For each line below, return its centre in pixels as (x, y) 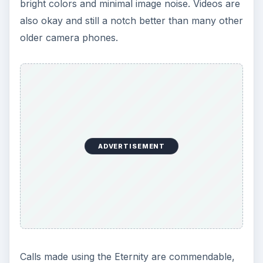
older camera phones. (69, 37)
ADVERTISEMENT (131, 146)
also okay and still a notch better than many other (131, 20)
